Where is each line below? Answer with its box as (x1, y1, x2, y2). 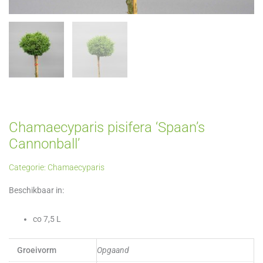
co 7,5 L (33, 214, 62, 224)
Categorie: (9, 162, 48, 172)
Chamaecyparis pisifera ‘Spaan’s (9, 119, 205, 136)
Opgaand (97, 245, 129, 255)
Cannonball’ (9, 135, 80, 152)
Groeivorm (16, 245, 56, 255)
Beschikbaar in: (9, 185, 64, 195)
